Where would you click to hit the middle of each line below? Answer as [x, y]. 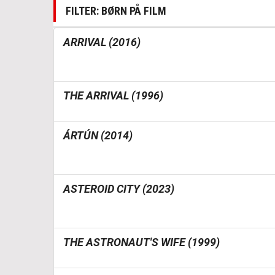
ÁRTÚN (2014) [98, 135]
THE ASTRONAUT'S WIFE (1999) [141, 242]
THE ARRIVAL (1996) [113, 95]
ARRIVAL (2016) [102, 42]
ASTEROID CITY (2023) [119, 189]
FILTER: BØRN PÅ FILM [116, 11]
